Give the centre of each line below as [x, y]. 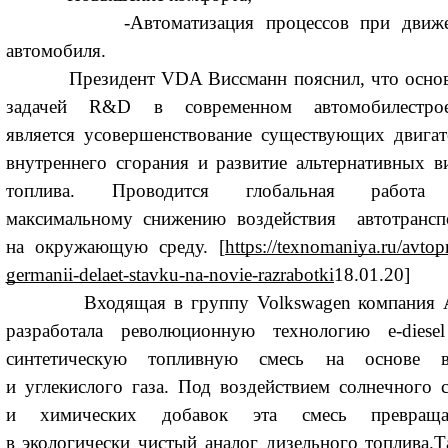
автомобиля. [55, 51]
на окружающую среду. [107, 247]
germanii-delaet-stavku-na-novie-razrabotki [169, 275]
